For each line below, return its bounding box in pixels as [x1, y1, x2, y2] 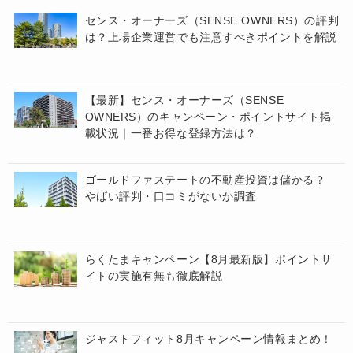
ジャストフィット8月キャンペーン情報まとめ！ [84, 332, 333, 345]
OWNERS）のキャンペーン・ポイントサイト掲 [84, 110, 332, 123]
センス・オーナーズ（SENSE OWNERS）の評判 [84, 13, 340, 27]
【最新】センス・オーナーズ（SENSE [84, 93, 284, 106]
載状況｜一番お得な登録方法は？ [84, 126, 257, 139]
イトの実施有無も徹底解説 [84, 269, 223, 282]
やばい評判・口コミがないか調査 [84, 189, 257, 203]
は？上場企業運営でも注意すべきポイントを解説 [84, 30, 337, 43]
